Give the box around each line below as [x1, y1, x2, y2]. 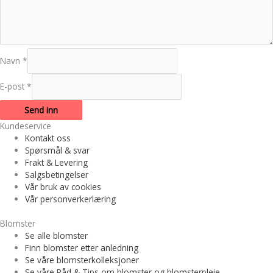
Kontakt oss [25, 132, 71, 144]
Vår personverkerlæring [25, 193, 116, 205]
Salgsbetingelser [25, 168, 89, 180]
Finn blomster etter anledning [25, 242, 139, 254]
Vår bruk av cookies [25, 180, 102, 193]
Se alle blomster [25, 230, 88, 242]
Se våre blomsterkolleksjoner [25, 254, 140, 266]
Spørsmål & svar [25, 144, 90, 156]
